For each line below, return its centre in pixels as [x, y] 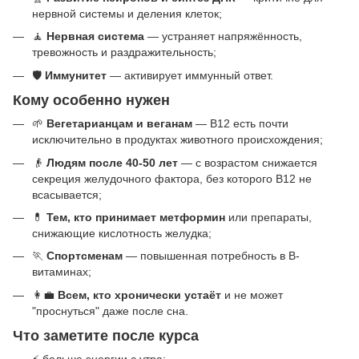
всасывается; [67, 194]
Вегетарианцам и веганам [119, 124]
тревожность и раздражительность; [124, 52]
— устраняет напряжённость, [223, 36]
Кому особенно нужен [91, 100]
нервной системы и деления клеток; [127, 13]
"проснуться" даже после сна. [110, 311]
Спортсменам [85, 256]
